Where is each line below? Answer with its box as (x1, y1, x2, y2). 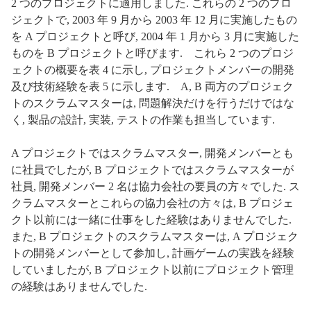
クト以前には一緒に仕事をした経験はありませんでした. (11, 213, 292, 226)
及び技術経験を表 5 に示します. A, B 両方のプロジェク (11, 80, 294, 92)
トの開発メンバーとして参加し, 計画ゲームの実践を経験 (11, 246, 294, 259)
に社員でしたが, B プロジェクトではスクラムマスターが (11, 163, 294, 176)
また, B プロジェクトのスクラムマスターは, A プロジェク (11, 230, 299, 242)
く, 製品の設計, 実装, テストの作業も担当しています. (11, 113, 275, 126)
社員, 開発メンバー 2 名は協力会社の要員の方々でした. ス (11, 180, 300, 192)
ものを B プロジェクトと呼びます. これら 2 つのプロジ (11, 47, 294, 59)
